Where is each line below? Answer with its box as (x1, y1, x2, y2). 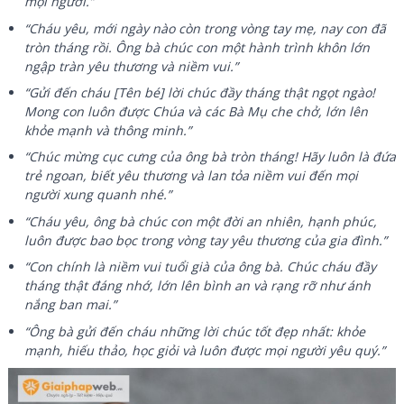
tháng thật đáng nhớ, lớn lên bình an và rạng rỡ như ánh (24, 277, 372, 295)
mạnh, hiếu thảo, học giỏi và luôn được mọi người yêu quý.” (24, 341, 386, 359)
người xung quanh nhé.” (24, 186, 172, 204)
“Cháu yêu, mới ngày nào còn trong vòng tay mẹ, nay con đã (24, 19, 387, 37)
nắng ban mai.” (24, 296, 117, 314)
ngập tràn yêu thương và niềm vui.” (24, 57, 239, 75)
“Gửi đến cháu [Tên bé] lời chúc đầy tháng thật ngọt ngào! (24, 84, 376, 102)
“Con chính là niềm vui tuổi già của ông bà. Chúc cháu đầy (24, 258, 377, 276)
